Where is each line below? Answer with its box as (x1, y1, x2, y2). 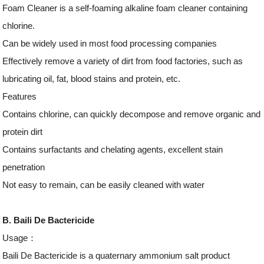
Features (2, 91, 37, 101)
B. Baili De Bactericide (2, 214, 95, 225)
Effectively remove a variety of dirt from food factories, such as (2, 55, 243, 66)
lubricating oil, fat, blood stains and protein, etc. (2, 73, 181, 84)
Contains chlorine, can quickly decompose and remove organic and (2, 108, 261, 119)
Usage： (2, 232, 37, 243)
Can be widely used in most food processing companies (2, 38, 217, 48)
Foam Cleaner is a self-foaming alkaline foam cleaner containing (2, 2, 248, 13)
